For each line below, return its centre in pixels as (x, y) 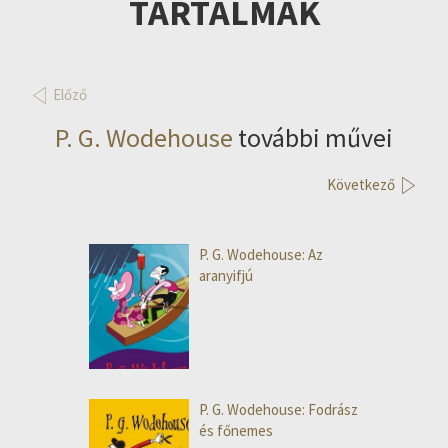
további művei (313, 138)
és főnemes (236, 431)
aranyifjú (226, 276)
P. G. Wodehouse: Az (261, 255)
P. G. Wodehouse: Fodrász (278, 410)
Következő (360, 185)
